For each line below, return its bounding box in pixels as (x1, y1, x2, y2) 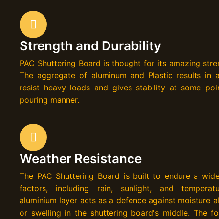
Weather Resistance (20, 151, 142, 167)
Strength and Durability (20, 38, 161, 54)
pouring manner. (20, 95, 79, 105)
